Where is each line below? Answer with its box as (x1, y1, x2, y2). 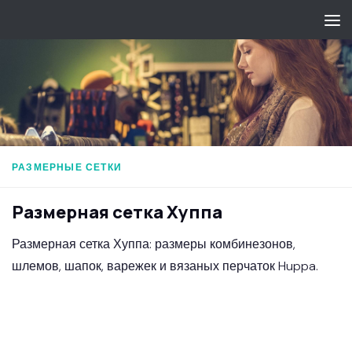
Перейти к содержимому (21, 15, 175, 31)
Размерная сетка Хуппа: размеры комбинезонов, (12, 235, 295, 252)
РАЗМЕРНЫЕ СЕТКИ (12, 160, 122, 174)
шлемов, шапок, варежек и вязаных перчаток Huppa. (12, 257, 321, 274)
